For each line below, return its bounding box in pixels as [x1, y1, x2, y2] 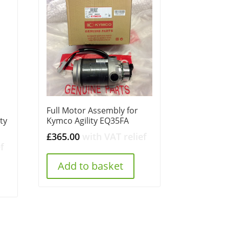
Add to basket [58, 158, 124, 173]
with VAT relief [82, 130, 147, 143]
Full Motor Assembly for [47, 104, 139, 116]
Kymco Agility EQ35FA [47, 114, 129, 126]
